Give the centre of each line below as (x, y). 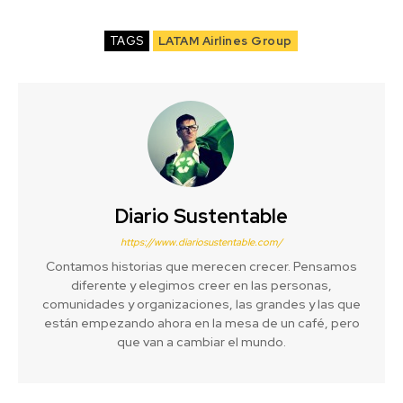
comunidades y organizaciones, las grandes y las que (201, 304)
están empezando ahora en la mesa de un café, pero (201, 322)
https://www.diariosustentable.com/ (201, 242)
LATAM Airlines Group (225, 40)
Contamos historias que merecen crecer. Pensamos (201, 266)
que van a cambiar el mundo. (201, 341)
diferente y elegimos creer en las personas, (201, 285)
